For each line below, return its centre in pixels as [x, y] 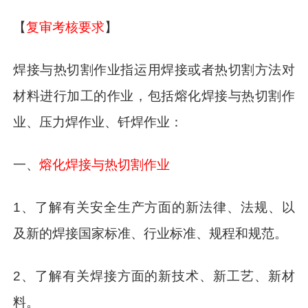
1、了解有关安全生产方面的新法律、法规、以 [154, 207]
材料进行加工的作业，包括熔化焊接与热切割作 [154, 96]
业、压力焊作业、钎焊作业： [98, 122]
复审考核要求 [66, 27]
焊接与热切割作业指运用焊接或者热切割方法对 [154, 70]
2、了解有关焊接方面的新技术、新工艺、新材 [154, 276]
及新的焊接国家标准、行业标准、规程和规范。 [151, 233]
